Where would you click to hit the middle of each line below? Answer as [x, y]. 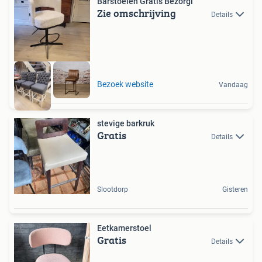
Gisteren [235, 189]
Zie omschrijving [137, 13]
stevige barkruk [126, 123]
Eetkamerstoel [124, 228]
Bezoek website [125, 84]
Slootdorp [113, 189]
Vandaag [233, 85]
